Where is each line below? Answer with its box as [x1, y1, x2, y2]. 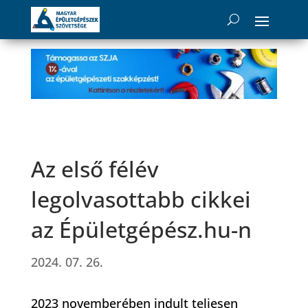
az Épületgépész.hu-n [30, 214, 252, 245]
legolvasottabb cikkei [30, 184, 251, 214]
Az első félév [30, 154, 159, 184]
